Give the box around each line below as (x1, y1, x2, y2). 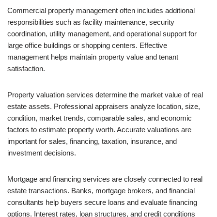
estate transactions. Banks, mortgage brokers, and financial (7, 186, 195, 195)
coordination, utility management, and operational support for (7, 30, 197, 38)
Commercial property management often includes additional (7, 6, 195, 15)
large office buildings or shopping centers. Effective (7, 41, 167, 49)
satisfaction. (7, 64, 45, 73)
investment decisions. (7, 149, 76, 157)
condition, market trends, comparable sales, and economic (7, 114, 192, 122)
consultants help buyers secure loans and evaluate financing (7, 198, 197, 206)
